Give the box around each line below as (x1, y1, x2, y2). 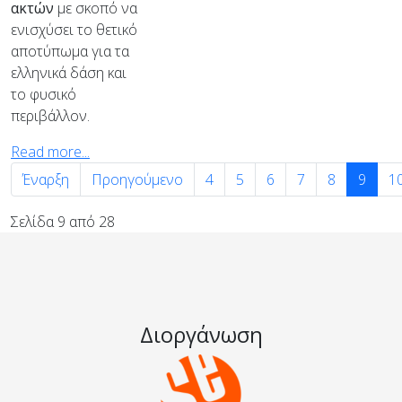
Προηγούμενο (92, 170, 183, 189)
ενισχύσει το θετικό (11, 20, 137, 39)
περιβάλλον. (11, 106, 90, 126)
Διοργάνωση (139, 320, 263, 349)
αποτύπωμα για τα (11, 41, 129, 61)
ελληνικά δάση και (11, 63, 127, 83)
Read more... (11, 142, 90, 162)
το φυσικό (11, 84, 76, 104)
